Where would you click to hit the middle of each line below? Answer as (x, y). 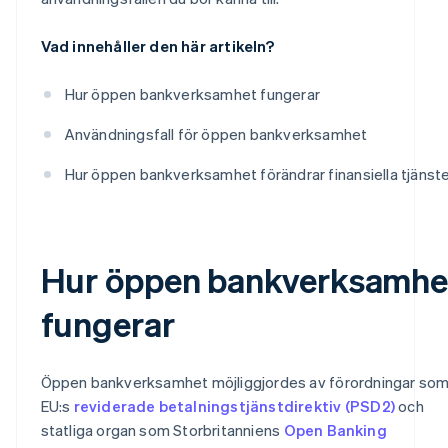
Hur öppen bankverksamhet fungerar (192, 93)
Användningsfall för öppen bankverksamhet (216, 133)
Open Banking (335, 429)
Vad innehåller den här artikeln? (157, 45)
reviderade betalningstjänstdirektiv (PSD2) (234, 405)
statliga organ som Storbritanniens (162, 429)
